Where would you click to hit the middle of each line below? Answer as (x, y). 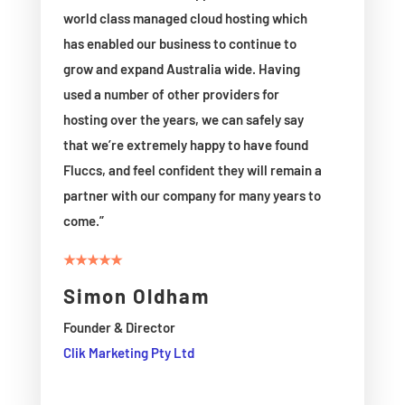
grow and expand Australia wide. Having (181, 68)
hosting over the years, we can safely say (183, 119)
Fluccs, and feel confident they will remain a (192, 170)
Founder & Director (119, 327)
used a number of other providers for (171, 94)
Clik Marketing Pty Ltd (128, 352)
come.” (83, 220)
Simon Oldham (136, 295)
